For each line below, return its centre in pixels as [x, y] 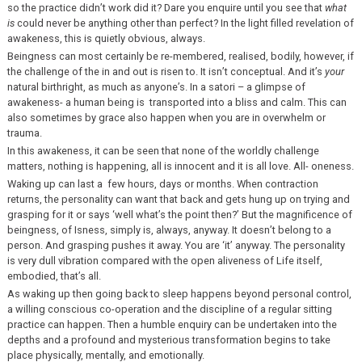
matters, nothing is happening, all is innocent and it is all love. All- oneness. [180, 166]
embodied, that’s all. [54, 276]
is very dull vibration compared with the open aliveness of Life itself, [164, 261]
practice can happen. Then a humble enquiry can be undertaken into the [172, 325]
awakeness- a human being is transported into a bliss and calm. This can [177, 102]
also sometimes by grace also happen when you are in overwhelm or [166, 117]
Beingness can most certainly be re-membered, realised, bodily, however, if [180, 56]
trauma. [24, 133]
